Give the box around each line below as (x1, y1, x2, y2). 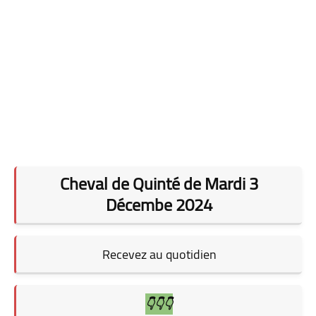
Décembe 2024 (106, 188, 212, 221)
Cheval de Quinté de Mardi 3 (60, 167, 258, 200)
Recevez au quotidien (102, 242, 217, 266)
